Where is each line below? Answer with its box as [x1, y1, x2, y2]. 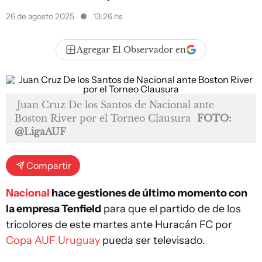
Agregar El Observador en [77, 44, 186, 55]
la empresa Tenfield [6, 202, 101, 215]
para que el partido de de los [101, 202, 241, 215]
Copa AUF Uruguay [6, 234, 100, 247]
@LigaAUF [15, 126, 66, 137]
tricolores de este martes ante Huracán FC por [6, 218, 232, 231]
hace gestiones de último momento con [51, 187, 247, 199]
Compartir [26, 160, 71, 171]
